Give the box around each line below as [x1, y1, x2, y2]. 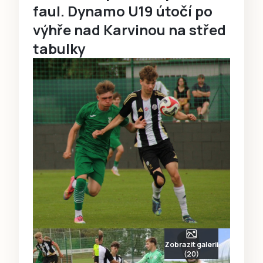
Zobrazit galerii [164, 240, 218, 250]
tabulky [33, 38, 85, 58]
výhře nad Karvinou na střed [33, 19, 226, 39]
